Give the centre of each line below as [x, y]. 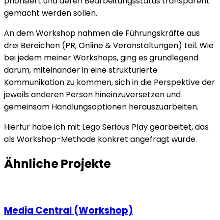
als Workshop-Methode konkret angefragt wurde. [100, 139]
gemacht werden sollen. [51, 13]
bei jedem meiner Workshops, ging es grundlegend [101, 57]
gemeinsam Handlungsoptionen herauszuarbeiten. [101, 107]
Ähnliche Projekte [57, 164]
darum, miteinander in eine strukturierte [81, 70]
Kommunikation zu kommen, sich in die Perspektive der [110, 82]
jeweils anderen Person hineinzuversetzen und [92, 94]
